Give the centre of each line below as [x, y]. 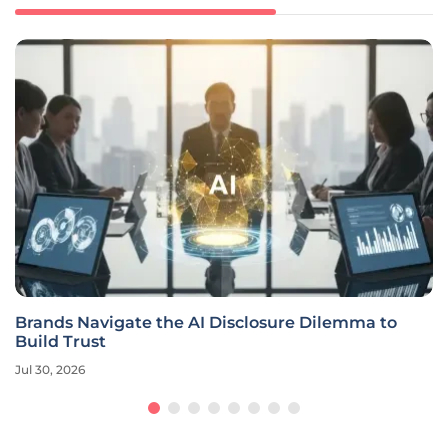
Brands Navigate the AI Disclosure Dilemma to [206, 323]
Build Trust [60, 342]
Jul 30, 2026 [50, 370]
